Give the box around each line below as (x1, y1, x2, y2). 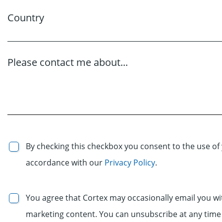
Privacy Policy (105, 157, 155, 168)
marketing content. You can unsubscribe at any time (26, 208, 221, 220)
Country (7, 10, 44, 24)
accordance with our (26, 157, 105, 168)
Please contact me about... (7, 55, 128, 69)
